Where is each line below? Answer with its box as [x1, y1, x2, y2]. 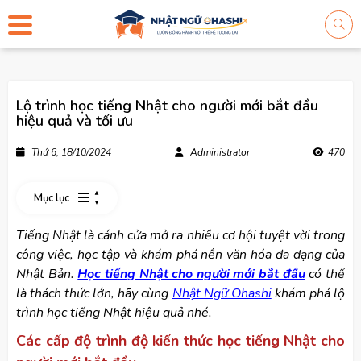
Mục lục [34, 191, 69, 205]
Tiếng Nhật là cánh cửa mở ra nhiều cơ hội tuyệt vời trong [16, 226, 345, 244]
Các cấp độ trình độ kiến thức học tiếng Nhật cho [16, 331, 345, 351]
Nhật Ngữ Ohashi [172, 284, 272, 302]
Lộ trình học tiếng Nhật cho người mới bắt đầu [16, 96, 318, 115]
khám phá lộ [271, 284, 346, 302]
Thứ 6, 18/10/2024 [29, 146, 111, 159]
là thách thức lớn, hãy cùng [16, 284, 172, 302]
